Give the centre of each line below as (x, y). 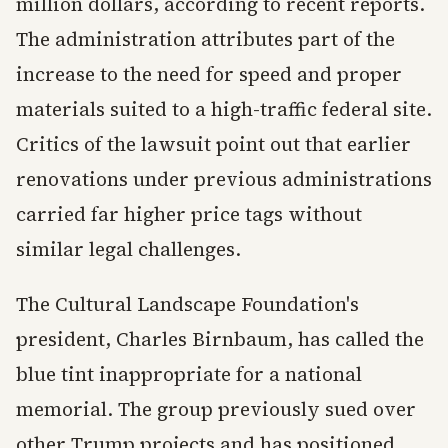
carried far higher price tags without (189, 214)
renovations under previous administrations (224, 179)
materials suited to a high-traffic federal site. (224, 109)
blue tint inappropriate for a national (189, 374)
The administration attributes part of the (205, 39)
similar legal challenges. (128, 249)
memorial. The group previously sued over (216, 409)
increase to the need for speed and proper (209, 74)
